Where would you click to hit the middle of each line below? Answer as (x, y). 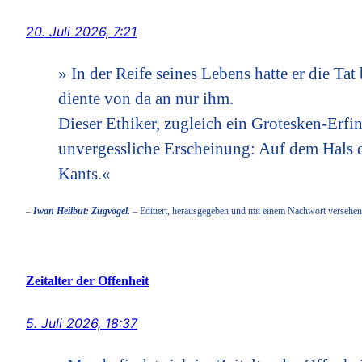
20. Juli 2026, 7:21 (81, 32)
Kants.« (84, 174)
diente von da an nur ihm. (146, 99)
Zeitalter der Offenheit (87, 281)
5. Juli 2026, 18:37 (82, 323)
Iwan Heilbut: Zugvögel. (82, 211)
